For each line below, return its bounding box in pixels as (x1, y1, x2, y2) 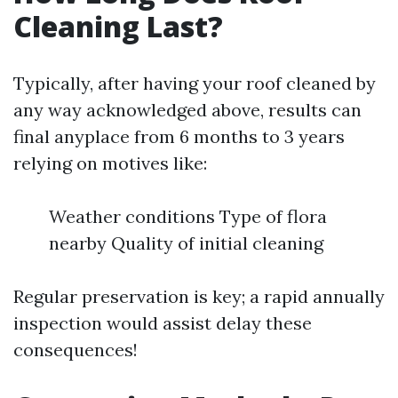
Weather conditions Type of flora (49, 205, 327, 227)
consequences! (13, 338, 138, 361)
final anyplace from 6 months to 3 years (13, 125, 345, 147)
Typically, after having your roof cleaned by (13, 72, 376, 94)
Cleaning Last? (13, 7, 223, 45)
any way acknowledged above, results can (13, 99, 362, 121)
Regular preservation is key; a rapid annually (13, 285, 385, 307)
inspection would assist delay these (13, 312, 312, 334)
